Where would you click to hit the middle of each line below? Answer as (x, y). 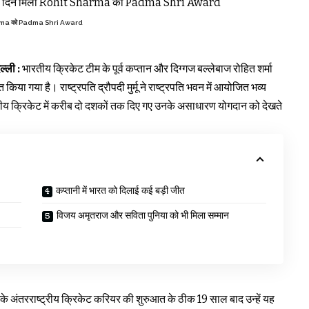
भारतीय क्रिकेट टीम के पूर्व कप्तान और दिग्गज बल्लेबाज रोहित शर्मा (146, 68)
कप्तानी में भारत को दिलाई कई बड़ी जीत (121, 190)
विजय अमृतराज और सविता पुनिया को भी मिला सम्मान (143, 215)
